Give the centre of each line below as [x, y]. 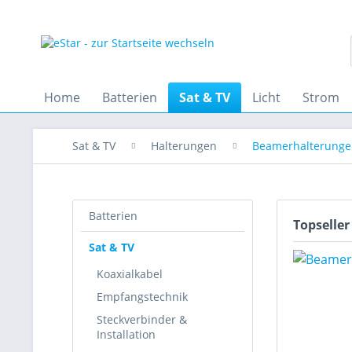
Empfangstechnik [142, 297]
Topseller [321, 225]
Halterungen [184, 146]
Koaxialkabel [130, 274]
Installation [126, 334]
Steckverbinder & [142, 319]
